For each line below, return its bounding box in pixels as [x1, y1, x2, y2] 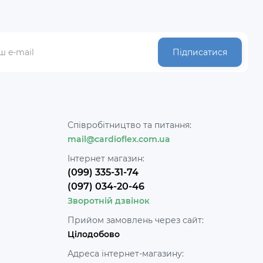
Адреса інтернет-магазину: [67, 248, 184, 259]
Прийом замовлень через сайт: [67, 214, 204, 225]
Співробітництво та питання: [67, 119, 191, 130]
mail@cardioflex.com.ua [67, 133, 170, 144]
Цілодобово [67, 228, 120, 240]
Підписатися [173, 46, 228, 58]
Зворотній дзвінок [67, 195, 150, 206]
